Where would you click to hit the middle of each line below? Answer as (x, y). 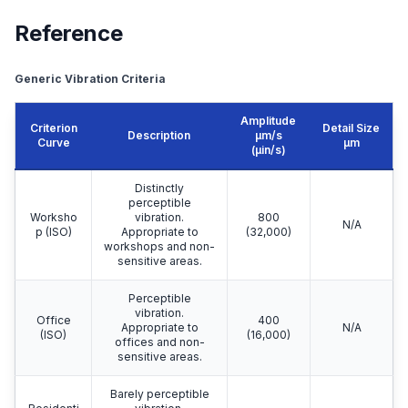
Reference (69, 33)
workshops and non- (159, 246)
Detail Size (351, 127)
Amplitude (268, 120)
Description (159, 135)
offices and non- (159, 342)
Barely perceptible (159, 393)
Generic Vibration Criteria (90, 78)
